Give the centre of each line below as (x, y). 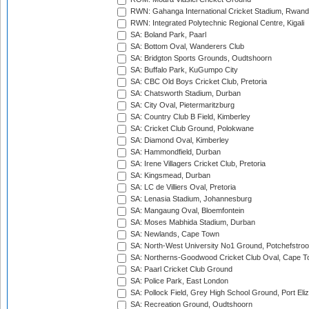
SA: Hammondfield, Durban (175, 152)
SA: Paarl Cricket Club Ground (180, 269)
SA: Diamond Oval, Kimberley (179, 140)
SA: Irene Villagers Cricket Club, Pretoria (197, 164)
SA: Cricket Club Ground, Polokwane (191, 129)
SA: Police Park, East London (178, 281)
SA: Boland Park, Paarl (167, 35)
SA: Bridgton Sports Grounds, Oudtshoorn (200, 58)
